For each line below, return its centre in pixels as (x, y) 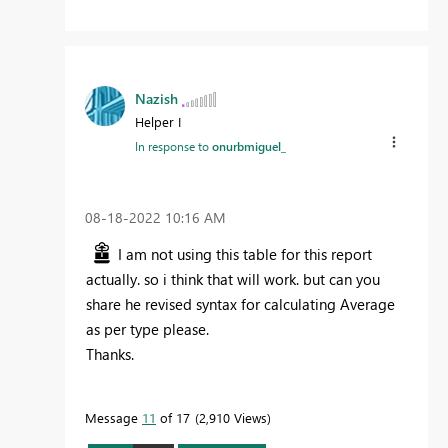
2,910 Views (233, 417)
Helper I (158, 121)
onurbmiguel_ (249, 145)
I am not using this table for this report (245, 253)
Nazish (156, 98)
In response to (173, 145)
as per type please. (147, 328)
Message (113, 417)
